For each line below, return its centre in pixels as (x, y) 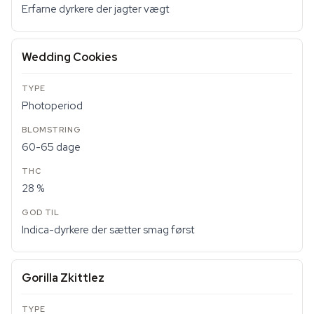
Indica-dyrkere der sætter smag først (108, 230)
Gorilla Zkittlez (63, 278)
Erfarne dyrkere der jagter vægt (95, 9)
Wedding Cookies (70, 57)
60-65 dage (51, 147)
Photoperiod (52, 106)
